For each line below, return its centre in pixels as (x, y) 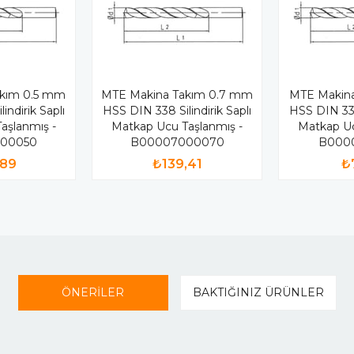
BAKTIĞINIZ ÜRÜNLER (258, 292)
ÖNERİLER (93, 292)
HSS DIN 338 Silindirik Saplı (177, 110)
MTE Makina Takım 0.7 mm (177, 94)
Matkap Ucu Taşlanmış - (177, 126)
